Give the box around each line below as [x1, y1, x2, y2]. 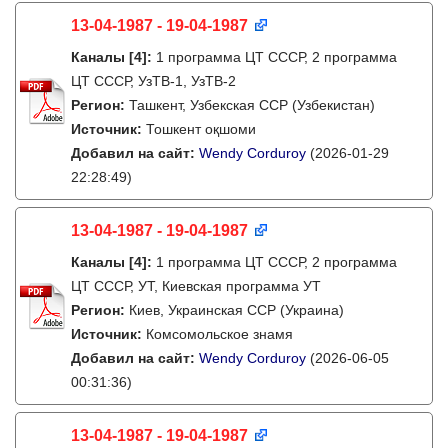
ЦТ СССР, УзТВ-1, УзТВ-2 [71, 73, 236, 89]
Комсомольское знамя [146, 326, 293, 342]
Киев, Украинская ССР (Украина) [129, 302, 344, 318]
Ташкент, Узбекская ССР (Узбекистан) [129, 97, 375, 113]
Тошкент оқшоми [146, 121, 256, 137]
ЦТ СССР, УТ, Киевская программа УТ [71, 278, 321, 294]
